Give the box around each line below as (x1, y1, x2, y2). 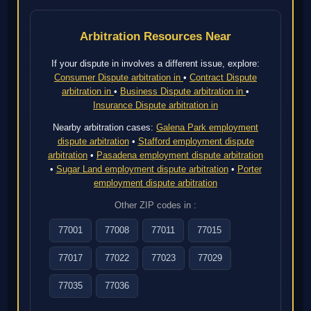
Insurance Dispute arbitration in (93, 99, 218, 110)
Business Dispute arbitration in (120, 85, 246, 96)
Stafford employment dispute (137, 135, 254, 146)
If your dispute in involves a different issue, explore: (51, 58, 260, 69)
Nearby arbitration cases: (53, 121, 156, 133)
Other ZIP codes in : (115, 199, 196, 210)
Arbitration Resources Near (80, 29, 231, 43)
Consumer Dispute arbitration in (54, 72, 183, 83)
